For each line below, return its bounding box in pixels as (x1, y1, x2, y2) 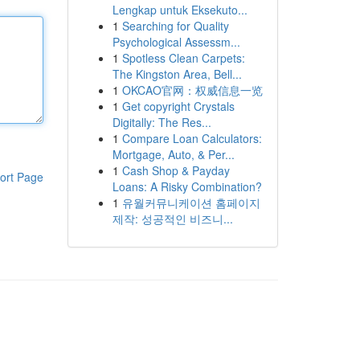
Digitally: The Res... (112, 114, 211, 130)
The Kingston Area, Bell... (112, 66, 242, 82)
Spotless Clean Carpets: (121, 50, 245, 66)
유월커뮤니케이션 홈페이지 (121, 194, 260, 211)
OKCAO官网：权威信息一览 (121, 82, 263, 98)
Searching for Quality (121, 18, 229, 34)
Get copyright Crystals (121, 98, 235, 114)
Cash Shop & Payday (121, 162, 230, 178)
